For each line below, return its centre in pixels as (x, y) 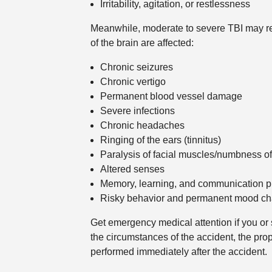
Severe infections (137, 111)
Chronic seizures (136, 67)
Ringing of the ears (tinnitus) (160, 140)
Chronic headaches (142, 126)
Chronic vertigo (133, 82)
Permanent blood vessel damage (171, 97)
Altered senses (132, 169)
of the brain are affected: (142, 43)
